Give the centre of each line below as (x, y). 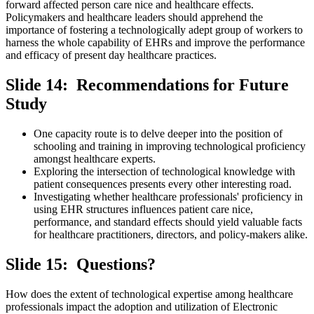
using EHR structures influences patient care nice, (143, 210)
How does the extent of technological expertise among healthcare (149, 294)
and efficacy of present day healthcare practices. (111, 55)
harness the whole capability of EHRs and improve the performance (155, 43)
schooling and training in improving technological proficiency (170, 146)
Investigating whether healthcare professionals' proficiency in (168, 197)
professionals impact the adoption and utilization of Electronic (142, 306)
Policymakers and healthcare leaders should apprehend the (134, 18)
